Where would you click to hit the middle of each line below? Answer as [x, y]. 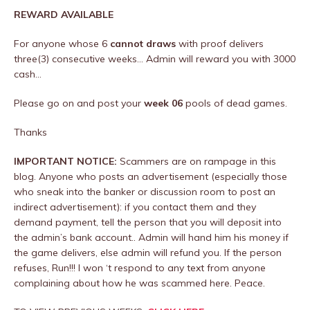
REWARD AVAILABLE [64, 15]
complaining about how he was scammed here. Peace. [139, 283]
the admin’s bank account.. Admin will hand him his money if [151, 237]
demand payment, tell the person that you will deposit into [148, 222]
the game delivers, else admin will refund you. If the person [148, 253]
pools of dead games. [235, 103]
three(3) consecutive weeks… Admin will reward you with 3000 [155, 59]
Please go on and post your [77, 103]
